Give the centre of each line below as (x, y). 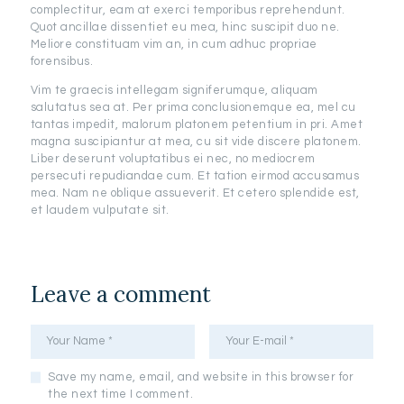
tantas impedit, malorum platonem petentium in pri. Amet (197, 124)
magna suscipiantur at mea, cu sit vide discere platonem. (196, 141)
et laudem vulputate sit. (100, 210)
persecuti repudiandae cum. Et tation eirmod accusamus (195, 175)
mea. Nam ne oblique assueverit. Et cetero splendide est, (195, 193)
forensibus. (62, 61)
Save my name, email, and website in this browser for (201, 377)
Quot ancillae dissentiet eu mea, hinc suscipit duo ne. (185, 27)
